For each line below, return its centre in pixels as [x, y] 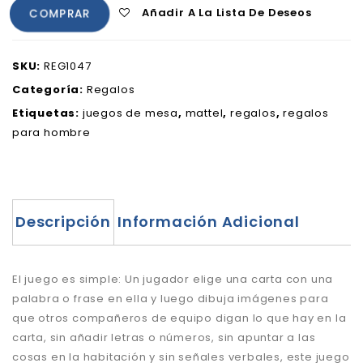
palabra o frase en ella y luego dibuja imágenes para [171, 298]
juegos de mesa [130, 113]
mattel [204, 113]
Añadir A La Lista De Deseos [227, 12]
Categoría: [49, 89]
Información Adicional [208, 221]
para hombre [51, 132]
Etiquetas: [47, 113]
